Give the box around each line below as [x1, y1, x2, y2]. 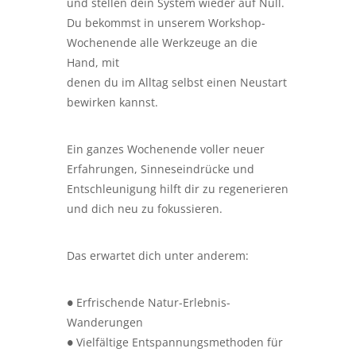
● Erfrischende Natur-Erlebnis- [67, 295, 230, 310]
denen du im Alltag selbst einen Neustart [67, 75, 287, 90]
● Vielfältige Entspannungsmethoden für [67, 335, 283, 350]
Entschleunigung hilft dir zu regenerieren [67, 181, 288, 196]
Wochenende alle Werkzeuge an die [67, 35, 257, 50]
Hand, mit [67, 55, 119, 70]
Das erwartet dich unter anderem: [67, 248, 249, 263]
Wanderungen [67, 315, 143, 330]
